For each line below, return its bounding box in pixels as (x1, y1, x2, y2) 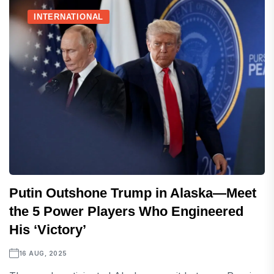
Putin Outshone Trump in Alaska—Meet (9, 185, 256, 201)
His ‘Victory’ (9, 222, 86, 238)
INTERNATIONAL (34, 12, 104, 22)
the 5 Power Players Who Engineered (9, 204, 243, 220)
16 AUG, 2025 (19, 250, 67, 257)
